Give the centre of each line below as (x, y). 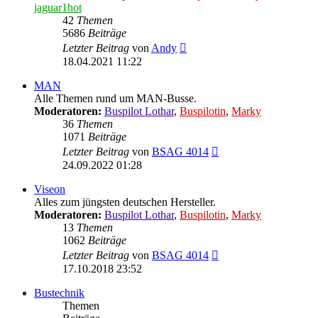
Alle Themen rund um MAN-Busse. (115, 98)
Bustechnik (59, 292)
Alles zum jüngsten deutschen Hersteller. (125, 202)
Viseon (50, 189)
